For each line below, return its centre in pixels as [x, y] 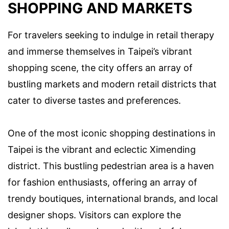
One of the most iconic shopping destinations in [112, 133]
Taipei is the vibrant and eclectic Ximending [102, 149]
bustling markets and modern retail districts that [112, 84]
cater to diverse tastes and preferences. [94, 100]
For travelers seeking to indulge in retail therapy [111, 35]
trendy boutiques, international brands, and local [113, 198]
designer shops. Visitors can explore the [94, 215]
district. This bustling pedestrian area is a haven [111, 166]
